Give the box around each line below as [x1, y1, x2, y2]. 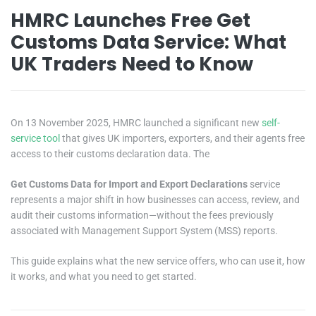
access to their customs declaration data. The [11, 148, 209, 160]
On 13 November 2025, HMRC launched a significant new [11, 117, 262, 129]
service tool [11, 133, 60, 145]
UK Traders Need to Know [11, 51, 253, 78]
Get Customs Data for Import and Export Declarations [11, 178, 248, 190]
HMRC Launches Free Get [11, 7, 250, 34]
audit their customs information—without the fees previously [11, 209, 274, 221]
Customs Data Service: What [11, 29, 286, 56]
